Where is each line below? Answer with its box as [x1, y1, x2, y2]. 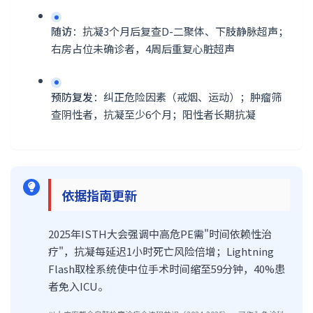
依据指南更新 [61, 185, 137, 204]
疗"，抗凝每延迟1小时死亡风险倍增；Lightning [48, 243, 274, 259]
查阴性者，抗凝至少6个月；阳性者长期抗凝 [51, 106, 256, 122]
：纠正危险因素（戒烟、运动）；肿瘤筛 [93, 89, 282, 104]
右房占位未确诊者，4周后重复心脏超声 [51, 41, 235, 56]
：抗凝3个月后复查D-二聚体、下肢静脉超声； [72, 24, 289, 38]
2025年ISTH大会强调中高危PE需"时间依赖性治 [48, 226, 272, 241]
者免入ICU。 [48, 278, 108, 293]
